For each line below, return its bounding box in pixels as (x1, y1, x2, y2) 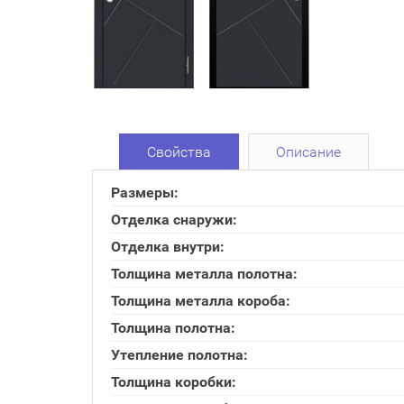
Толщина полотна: (111, 319, 235, 336)
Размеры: (111, 184, 179, 201)
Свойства (147, 143, 211, 161)
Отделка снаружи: (111, 211, 237, 228)
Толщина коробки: (111, 373, 236, 390)
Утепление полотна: (111, 346, 248, 363)
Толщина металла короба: (111, 292, 290, 309)
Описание (276, 143, 341, 161)
